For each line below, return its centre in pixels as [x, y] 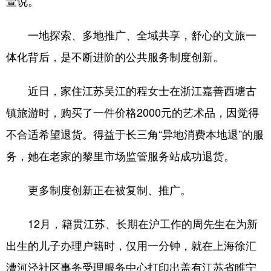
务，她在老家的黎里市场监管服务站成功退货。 [120, 155]
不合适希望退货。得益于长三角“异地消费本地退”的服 [135, 133]
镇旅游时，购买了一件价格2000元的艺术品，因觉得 [132, 112]
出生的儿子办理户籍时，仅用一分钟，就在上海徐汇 [131, 245]
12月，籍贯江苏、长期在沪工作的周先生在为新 [132, 223]
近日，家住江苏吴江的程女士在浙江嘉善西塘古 [131, 90]
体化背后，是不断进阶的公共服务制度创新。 [115, 56]
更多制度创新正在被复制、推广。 [99, 189]
